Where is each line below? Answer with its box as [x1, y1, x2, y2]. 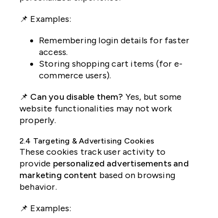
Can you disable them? [30, 91, 124, 103]
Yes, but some [123, 91, 182, 103]
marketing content [19, 170, 97, 181]
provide [19, 158, 53, 169]
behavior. [19, 182, 57, 193]
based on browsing [97, 170, 176, 181]
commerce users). [39, 70, 111, 81]
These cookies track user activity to [19, 146, 166, 158]
